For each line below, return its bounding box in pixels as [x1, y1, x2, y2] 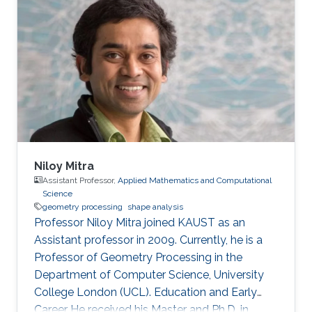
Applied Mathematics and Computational [118, 175, 272, 185]
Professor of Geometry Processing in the [34, 250, 242, 264]
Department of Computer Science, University [34, 267, 264, 281]
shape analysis [127, 201, 183, 212]
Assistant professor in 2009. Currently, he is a [34, 233, 263, 247]
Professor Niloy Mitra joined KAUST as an [34, 215, 245, 229]
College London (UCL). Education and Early [34, 285, 257, 299]
